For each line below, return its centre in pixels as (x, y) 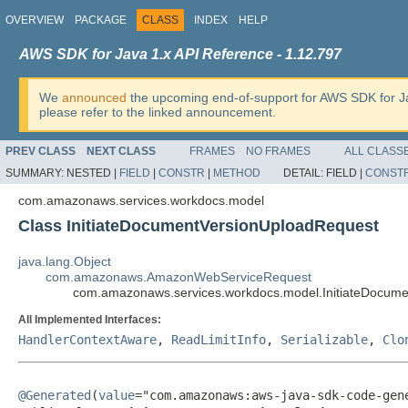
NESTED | (93, 173)
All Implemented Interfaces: (90, 320)
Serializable (324, 340)
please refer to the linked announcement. (158, 112)
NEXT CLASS (121, 151)
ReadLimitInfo (219, 340)
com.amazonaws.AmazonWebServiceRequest (178, 277)
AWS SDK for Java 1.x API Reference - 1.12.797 (180, 54)
